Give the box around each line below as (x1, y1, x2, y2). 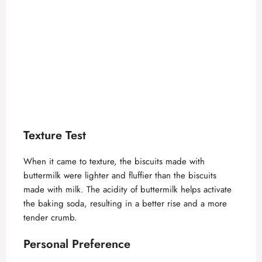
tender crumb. (23, 211, 77, 224)
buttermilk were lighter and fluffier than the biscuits (23, 168, 216, 182)
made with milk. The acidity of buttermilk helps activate (23, 182, 232, 196)
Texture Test (23, 126, 86, 144)
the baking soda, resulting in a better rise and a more (23, 196, 227, 210)
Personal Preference (23, 236, 130, 253)
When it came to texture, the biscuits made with (23, 154, 205, 168)
